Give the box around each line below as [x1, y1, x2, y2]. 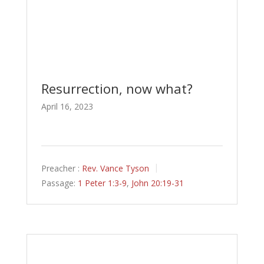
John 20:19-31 [131, 177, 184, 189]
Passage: [41, 177, 75, 189]
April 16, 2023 [41, 101, 93, 113]
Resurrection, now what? [41, 80, 193, 98]
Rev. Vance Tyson [81, 163, 149, 174]
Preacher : [41, 163, 80, 174]
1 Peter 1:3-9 [77, 177, 127, 189]
